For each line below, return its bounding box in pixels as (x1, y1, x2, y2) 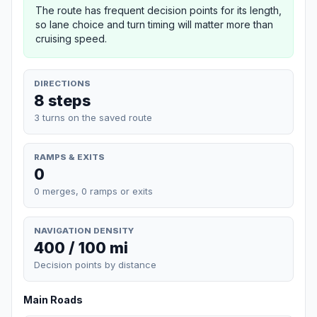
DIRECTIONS (34, 78, 91, 88)
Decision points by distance (34, 259, 156, 271)
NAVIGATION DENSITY (34, 225, 134, 236)
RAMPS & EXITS (34, 151, 105, 162)
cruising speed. (35, 32, 107, 45)
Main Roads (23, 294, 83, 306)
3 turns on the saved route (34, 111, 152, 123)
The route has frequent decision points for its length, (35, 4, 282, 16)
